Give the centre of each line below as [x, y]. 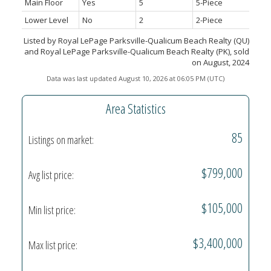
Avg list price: [51, 175]
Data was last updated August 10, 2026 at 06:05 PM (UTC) [135, 79]
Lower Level [46, 20]
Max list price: [53, 245]
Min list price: [52, 210]
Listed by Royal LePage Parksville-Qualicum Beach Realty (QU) [137, 41]
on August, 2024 [221, 63]
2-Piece [209, 20]
